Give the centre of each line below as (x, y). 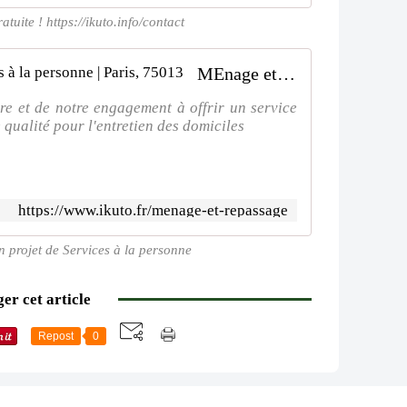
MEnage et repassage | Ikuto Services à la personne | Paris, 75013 (286, 74)
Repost (56, 336)
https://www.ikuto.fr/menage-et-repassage (153, 210)
